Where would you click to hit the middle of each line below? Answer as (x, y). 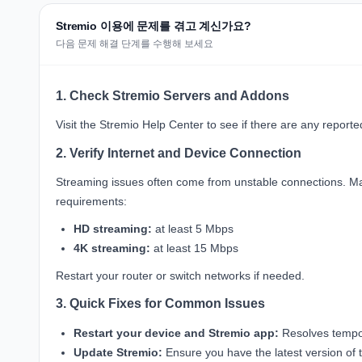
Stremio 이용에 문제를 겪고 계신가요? (154, 25)
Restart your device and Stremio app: (177, 333)
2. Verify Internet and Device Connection (179, 153)
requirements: (91, 202)
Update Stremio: (118, 352)
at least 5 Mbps (193, 228)
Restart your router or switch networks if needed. (180, 275)
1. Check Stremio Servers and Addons (173, 95)
